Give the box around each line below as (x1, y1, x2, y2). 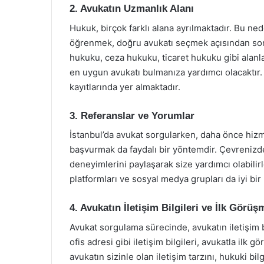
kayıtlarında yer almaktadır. (70, 81, 180, 93)
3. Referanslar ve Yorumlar (70, 110, 194, 121)
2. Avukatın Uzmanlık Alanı (70, 3, 194, 14)
